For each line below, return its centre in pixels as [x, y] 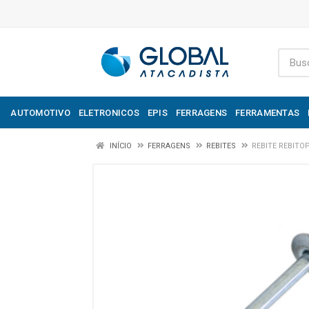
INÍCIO [120, 146]
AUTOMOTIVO [40, 112]
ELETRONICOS [109, 112]
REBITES [221, 146]
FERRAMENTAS [268, 112]
